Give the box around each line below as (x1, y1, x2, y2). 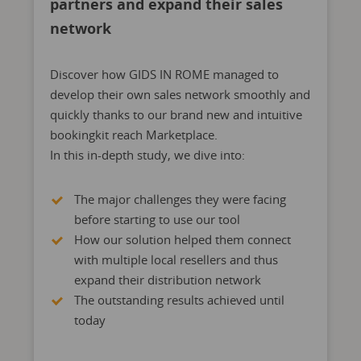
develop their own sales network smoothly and (49, 86, 310, 102)
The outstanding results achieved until (73, 292, 284, 308)
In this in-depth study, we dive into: (49, 147, 245, 163)
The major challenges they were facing (73, 191, 286, 207)
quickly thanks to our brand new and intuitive (49, 106, 302, 122)
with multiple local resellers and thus (73, 251, 278, 268)
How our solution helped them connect (73, 231, 291, 247)
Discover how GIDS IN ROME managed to (49, 66, 279, 82)
